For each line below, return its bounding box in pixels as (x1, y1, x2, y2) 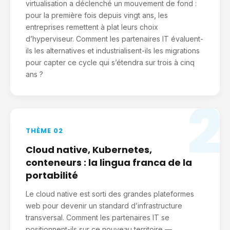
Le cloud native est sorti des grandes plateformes (26, 189, 194, 198)
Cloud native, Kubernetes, (26, 143, 152, 156)
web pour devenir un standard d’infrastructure (26, 201, 182, 210)
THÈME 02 (26, 126, 63, 136)
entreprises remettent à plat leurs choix (26, 23, 158, 31)
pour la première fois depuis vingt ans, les (26, 11, 168, 20)
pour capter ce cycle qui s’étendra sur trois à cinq (26, 58, 195, 67)
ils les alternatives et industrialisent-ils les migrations (26, 46, 200, 55)
